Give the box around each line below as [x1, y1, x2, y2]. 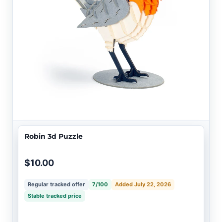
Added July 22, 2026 [115, 181, 171, 188]
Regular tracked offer [28, 181, 85, 188]
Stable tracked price [28, 192, 82, 200]
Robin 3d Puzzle [24, 132, 83, 141]
